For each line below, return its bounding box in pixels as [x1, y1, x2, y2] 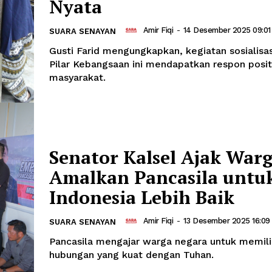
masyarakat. [49, 71, 106, 83]
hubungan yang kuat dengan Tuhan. [49, 248, 214, 260]
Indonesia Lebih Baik [49, 185, 234, 209]
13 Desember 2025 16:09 [183, 216, 270, 226]
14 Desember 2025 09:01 [183, 25, 271, 35]
